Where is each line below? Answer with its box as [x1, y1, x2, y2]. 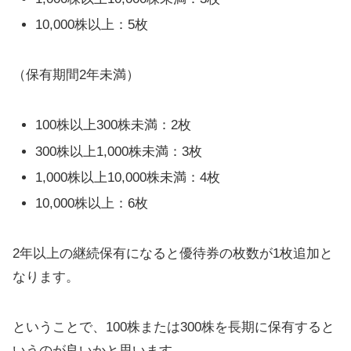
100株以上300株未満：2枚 [35, 118, 192, 133]
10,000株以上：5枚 [35, 17, 149, 33]
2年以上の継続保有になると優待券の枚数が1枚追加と [13, 246, 333, 262]
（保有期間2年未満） [13, 67, 139, 83]
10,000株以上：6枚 [35, 196, 149, 212]
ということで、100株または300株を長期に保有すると [13, 320, 335, 335]
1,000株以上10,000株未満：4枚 [35, 169, 221, 185]
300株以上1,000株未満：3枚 [35, 143, 203, 159]
